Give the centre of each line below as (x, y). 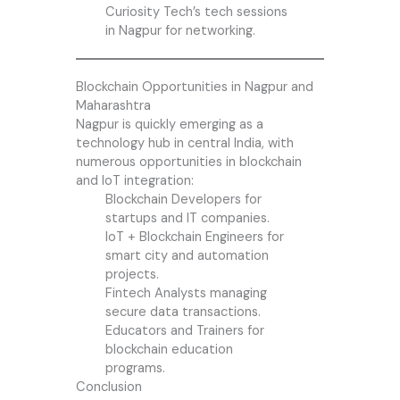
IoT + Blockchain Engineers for (194, 237)
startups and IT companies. (187, 219)
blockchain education (169, 350)
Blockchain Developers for (183, 200)
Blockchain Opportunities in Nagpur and (194, 87)
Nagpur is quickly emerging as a (169, 125)
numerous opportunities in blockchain (188, 162)
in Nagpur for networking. (180, 31)
